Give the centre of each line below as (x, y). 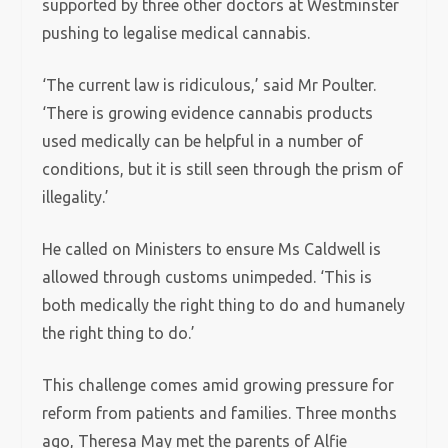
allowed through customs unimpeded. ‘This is (207, 277)
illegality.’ (76, 197)
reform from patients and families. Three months (220, 413)
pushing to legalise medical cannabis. (176, 33)
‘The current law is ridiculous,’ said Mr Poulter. (209, 85)
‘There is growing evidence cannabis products (208, 113)
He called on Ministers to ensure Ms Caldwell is (212, 249)
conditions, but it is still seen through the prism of (223, 169)
